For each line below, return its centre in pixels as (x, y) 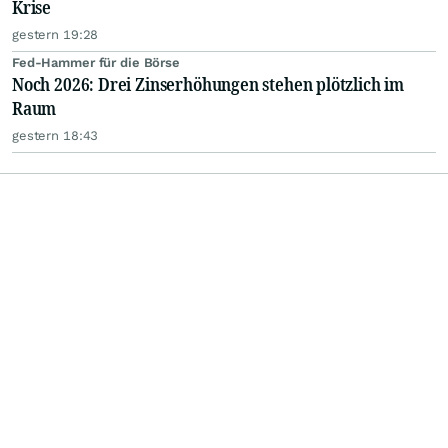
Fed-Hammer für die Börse (96, 62)
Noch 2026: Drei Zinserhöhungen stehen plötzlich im (208, 84)
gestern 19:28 (55, 34)
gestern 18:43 (55, 135)
